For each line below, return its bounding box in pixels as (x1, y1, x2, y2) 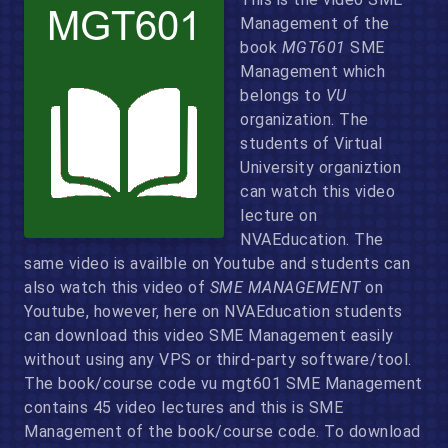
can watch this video (240, 182, 395, 201)
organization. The (240, 110, 369, 129)
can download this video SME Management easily (24, 326, 394, 345)
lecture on (240, 206, 317, 225)
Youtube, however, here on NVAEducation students (24, 302, 403, 321)
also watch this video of (24, 278, 210, 297)
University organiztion (240, 158, 401, 177)
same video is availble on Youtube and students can (24, 254, 410, 273)
